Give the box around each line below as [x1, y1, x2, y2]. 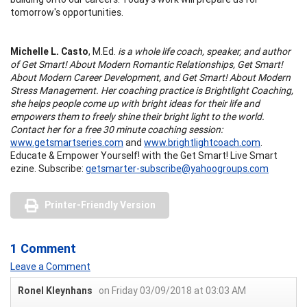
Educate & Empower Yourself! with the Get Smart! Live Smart [10, 149, 278, 162]
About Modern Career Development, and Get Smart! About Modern [10, 71, 291, 84]
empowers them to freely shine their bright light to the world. [10, 110, 265, 123]
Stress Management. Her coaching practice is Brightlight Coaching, [10, 84, 293, 97]
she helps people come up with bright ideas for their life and [10, 97, 260, 110]
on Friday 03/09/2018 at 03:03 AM [99, 284, 246, 297]
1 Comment [10, 240, 76, 256]
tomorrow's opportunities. [10, 5, 123, 19]
